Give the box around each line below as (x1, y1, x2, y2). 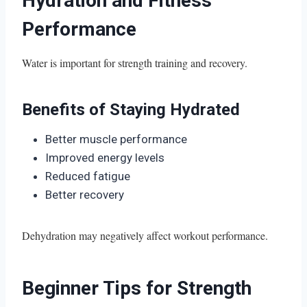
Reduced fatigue (45, 169, 130, 183)
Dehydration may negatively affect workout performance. (22, 228, 268, 243)
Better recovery (45, 187, 124, 201)
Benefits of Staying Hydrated (22, 99, 240, 119)
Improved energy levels (45, 150, 164, 164)
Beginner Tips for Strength (22, 276, 251, 299)
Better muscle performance (45, 132, 187, 146)
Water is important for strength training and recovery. (22, 55, 247, 70)
